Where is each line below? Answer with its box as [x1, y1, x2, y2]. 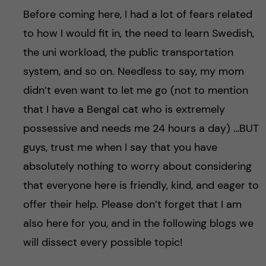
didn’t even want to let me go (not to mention [23, 83, 248, 98]
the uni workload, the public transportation [23, 45, 233, 60]
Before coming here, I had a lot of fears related [23, 7, 252, 22]
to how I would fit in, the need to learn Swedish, [23, 26, 254, 41]
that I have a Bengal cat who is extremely [23, 102, 225, 117]
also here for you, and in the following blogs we [23, 216, 254, 231]
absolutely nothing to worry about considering [23, 159, 252, 174]
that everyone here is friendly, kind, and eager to [23, 178, 259, 193]
